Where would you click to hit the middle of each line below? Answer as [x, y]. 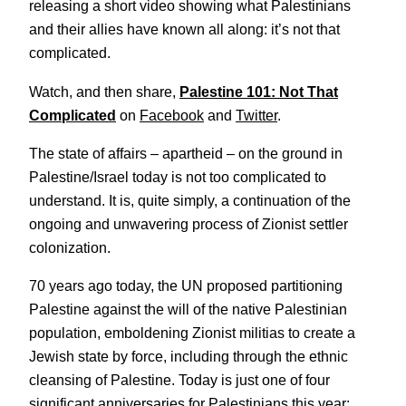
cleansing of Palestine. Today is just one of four [179, 380]
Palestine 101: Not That [259, 91]
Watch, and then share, [104, 91]
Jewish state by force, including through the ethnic [188, 357]
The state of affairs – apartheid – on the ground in [186, 153]
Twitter [256, 115]
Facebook [172, 115]
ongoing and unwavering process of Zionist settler [188, 223]
